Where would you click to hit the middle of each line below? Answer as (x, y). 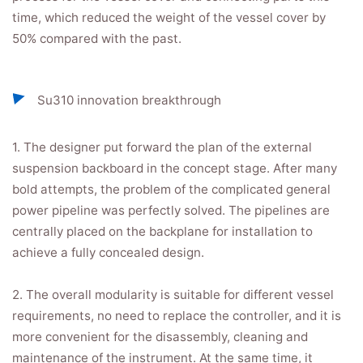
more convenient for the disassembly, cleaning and (160, 337)
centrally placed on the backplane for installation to (162, 231)
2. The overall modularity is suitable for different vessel (173, 295)
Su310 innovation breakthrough (129, 100)
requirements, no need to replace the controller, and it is (177, 316)
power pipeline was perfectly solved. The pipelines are (171, 210)
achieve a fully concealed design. (108, 252)
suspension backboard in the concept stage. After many (175, 168)
